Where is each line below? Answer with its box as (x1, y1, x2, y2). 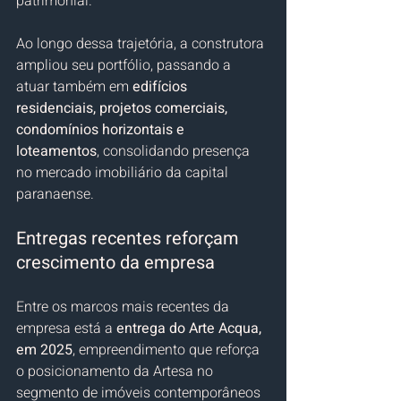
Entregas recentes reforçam (16, 225, 243, 252)
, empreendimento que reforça (73, 338, 263, 361)
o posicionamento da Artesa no (16, 360, 217, 382)
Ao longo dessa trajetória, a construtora (16, 32, 268, 55)
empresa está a (16, 317, 116, 339)
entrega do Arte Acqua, (116, 317, 265, 339)
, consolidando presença (97, 140, 253, 162)
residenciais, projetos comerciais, (16, 97, 231, 119)
